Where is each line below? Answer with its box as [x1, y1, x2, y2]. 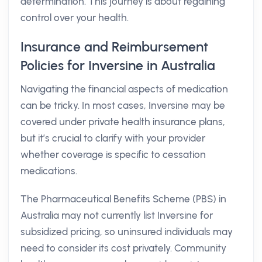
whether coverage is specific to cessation [20, 149, 206, 160]
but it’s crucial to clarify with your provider [20, 132, 205, 144]
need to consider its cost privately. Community [20, 242, 226, 254]
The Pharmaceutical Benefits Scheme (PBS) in [20, 193, 226, 205]
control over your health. [20, 12, 129, 23]
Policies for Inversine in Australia [20, 57, 215, 74]
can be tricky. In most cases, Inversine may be [20, 99, 225, 111]
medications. [20, 165, 77, 177]
